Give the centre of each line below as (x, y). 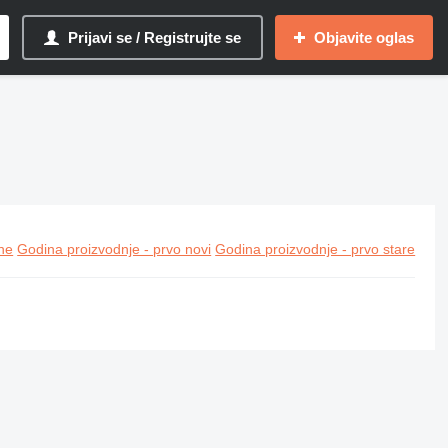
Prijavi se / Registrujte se (154, 37)
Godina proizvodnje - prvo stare (315, 249)
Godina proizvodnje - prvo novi (114, 249)
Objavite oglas (364, 37)
